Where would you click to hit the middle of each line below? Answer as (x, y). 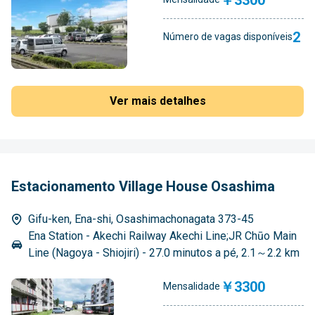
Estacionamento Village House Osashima (143, 186)
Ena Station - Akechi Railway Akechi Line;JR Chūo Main (162, 236)
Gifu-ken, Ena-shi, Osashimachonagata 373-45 (141, 219)
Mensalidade (192, 287)
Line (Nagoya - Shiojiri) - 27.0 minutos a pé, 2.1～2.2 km (164, 252)
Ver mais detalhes (157, 101)
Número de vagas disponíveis (228, 37)
